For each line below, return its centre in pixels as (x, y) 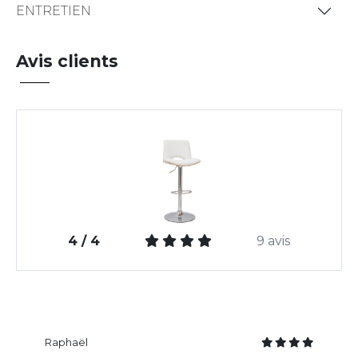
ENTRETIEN (54, 11)
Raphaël (66, 343)
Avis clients (67, 61)
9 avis (273, 241)
